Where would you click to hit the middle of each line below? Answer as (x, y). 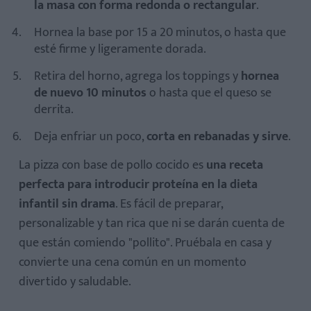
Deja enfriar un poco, (90, 137)
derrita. (54, 110)
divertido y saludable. (75, 282)
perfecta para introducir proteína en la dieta (138, 185)
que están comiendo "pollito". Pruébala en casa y (145, 243)
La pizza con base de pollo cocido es (112, 166)
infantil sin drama (67, 204)
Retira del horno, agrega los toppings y (137, 77)
